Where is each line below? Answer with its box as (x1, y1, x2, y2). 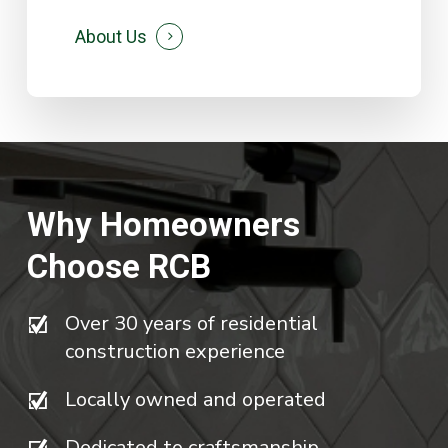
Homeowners (100, 205, 301, 245)
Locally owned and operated (65, 386, 327, 414)
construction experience (65, 338, 286, 366)
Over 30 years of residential (65, 310, 319, 338)
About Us (75, 25, 148, 47)
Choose (27, 247, 141, 287)
